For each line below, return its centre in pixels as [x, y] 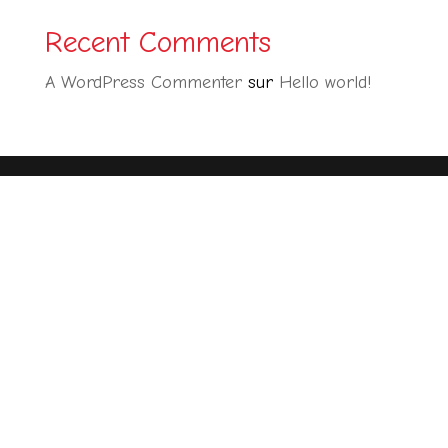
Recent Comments [157, 42]
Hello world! [325, 82]
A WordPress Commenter [143, 82]
